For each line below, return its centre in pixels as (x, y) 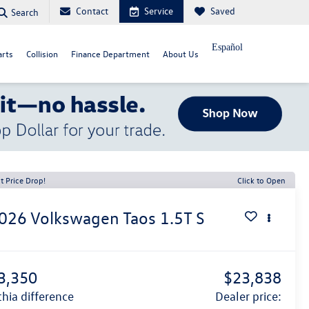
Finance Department (110, 53)
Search (25, 12)
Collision (42, 53)
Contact (92, 11)
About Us (180, 53)
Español (227, 47)
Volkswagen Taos (93, 218)
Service (159, 11)
